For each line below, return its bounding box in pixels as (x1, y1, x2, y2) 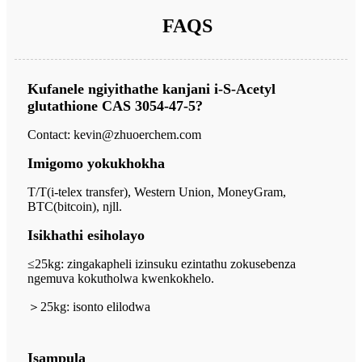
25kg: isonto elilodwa (40, 299, 150, 314)
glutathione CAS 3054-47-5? (27, 97, 203, 114)
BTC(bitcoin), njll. (27, 199, 122, 213)
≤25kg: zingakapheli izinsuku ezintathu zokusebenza (27, 256, 296, 271)
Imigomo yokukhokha (27, 154, 165, 171)
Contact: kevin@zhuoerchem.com (27, 127, 201, 141)
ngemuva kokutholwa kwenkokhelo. (27, 271, 214, 285)
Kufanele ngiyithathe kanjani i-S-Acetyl (27, 80, 276, 97)
